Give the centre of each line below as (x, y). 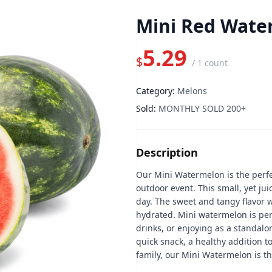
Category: (155, 91)
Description (167, 152)
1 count (212, 63)
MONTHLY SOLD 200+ (202, 108)
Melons (192, 91)
